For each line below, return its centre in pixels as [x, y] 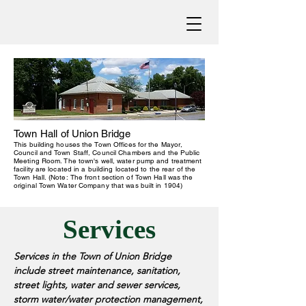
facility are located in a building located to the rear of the [105, 169]
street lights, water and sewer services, [97, 285]
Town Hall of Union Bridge [72, 134]
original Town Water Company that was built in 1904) [98, 185]
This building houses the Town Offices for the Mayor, [98, 144]
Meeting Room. [39, 161]
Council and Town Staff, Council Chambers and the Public [107, 153]
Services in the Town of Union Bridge [93, 256]
